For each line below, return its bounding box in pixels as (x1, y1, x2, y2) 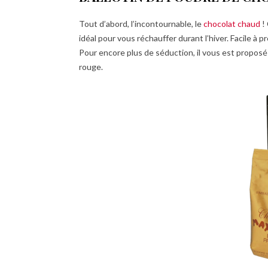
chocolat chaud (203, 19, 260, 29)
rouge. (79, 62, 103, 72)
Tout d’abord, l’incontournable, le (79, 19, 203, 29)
